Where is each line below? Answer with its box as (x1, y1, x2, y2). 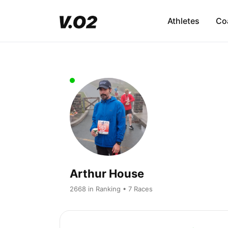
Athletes (167, 16, 199, 26)
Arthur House (70, 166, 144, 180)
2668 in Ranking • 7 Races (70, 184, 153, 193)
